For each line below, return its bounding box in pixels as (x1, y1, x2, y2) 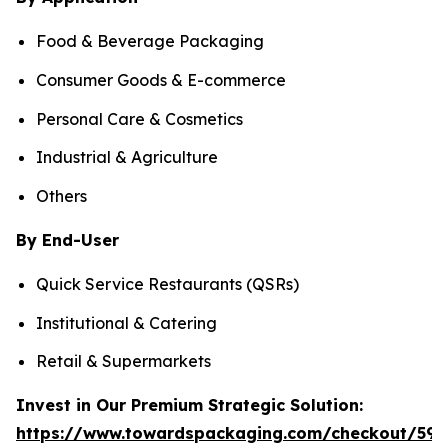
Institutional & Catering (36, 312, 217, 333)
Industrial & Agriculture (36, 147, 218, 168)
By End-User (16, 229, 119, 250)
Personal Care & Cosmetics (36, 108, 243, 129)
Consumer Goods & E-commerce (36, 69, 286, 90)
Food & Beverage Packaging (36, 31, 264, 52)
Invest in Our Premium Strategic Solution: (16, 395, 363, 416)
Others (36, 185, 87, 206)
